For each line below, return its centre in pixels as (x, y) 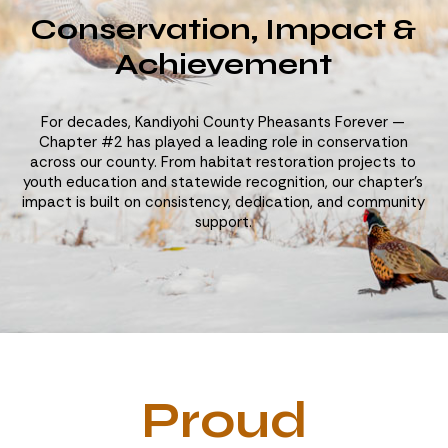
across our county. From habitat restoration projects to (223, 161)
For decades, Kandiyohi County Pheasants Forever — (223, 121)
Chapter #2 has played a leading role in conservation (223, 141)
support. (223, 221)
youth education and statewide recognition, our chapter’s (223, 181)
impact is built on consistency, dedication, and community (223, 201)
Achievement (223, 63)
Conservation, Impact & (223, 28)
